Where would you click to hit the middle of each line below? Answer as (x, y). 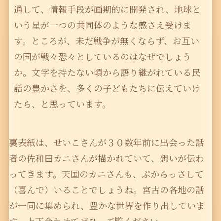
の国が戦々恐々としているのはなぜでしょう (102, 56)
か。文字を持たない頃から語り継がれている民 (107, 72)
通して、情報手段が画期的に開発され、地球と (107, 9)
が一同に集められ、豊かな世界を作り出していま (107, 205)
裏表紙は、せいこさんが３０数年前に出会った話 (106, 142)
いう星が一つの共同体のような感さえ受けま (102, 25)
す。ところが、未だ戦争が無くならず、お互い (106, 41)
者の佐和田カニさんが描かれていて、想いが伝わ (106, 158)
